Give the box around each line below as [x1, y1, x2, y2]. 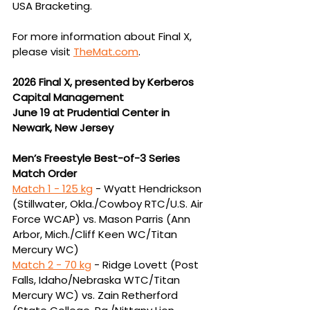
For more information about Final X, [12, 28, 194, 44]
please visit [12, 44, 73, 59]
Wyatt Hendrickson [104, 181, 204, 196]
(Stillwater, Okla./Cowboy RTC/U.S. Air [12, 196, 206, 211]
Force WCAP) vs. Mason [12, 211, 136, 226]
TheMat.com [73, 44, 138, 59]
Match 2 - [12, 257, 64, 272]
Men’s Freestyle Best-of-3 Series [12, 150, 183, 165]
